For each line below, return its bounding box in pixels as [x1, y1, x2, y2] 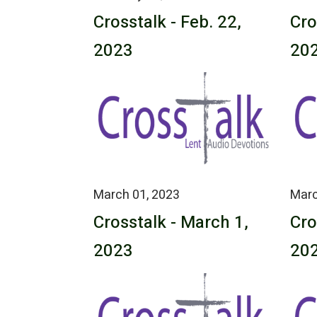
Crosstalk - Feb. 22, [93, 9, 241, 35]
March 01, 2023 [93, 185, 180, 205]
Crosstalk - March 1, [93, 210, 248, 236]
